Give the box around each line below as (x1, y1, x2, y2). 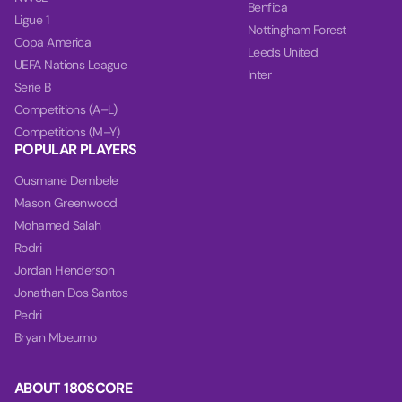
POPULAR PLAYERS (14, 140, 137, 159)
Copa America (14, 34, 92, 50)
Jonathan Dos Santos (14, 284, 128, 301)
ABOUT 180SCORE (14, 379, 133, 398)
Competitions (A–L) (14, 101, 118, 118)
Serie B (14, 79, 51, 95)
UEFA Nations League (14, 57, 127, 73)
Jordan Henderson (14, 262, 115, 278)
